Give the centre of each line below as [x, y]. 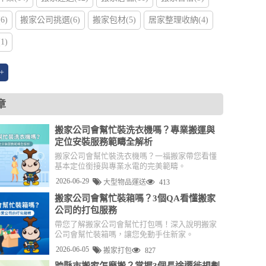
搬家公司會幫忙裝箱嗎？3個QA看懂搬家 [135, 198]
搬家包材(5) [114, 20]
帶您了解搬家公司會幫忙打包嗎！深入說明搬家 [135, 224]
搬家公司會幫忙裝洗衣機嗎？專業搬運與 [134, 130]
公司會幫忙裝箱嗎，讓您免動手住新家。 [124, 234]
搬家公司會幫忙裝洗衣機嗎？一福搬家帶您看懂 [135, 156]
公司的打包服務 [85, 210]
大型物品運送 [123, 182]
